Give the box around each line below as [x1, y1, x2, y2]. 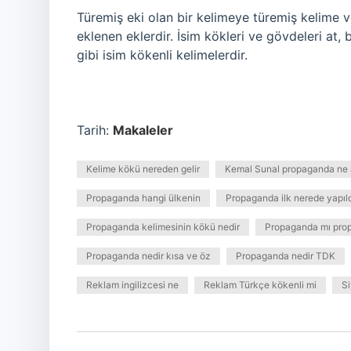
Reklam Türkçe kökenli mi [204, 279, 317, 291]
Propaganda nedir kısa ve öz [86, 250, 211, 262]
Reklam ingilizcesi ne [86, 279, 179, 291]
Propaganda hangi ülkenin [86, 192, 201, 204]
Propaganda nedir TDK [236, 250, 335, 262]
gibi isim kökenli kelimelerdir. [77, 47, 248, 63]
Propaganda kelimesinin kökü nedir [86, 221, 240, 233]
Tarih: [77, 122, 113, 138]
